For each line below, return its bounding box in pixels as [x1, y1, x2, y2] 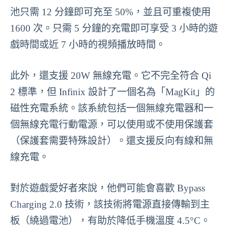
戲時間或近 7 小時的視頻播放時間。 [10, 39, 165, 50]
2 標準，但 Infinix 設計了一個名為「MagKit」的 [10, 86, 215, 97]
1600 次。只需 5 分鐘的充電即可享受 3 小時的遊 [10, 23, 218, 34]
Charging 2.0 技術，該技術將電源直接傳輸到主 [10, 198, 210, 210]
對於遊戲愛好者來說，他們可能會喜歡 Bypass [10, 182, 205, 193]
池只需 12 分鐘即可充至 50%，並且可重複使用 [10, 7, 211, 18]
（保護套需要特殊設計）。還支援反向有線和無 [10, 135, 213, 146]
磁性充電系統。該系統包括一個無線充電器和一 [10, 102, 213, 113]
